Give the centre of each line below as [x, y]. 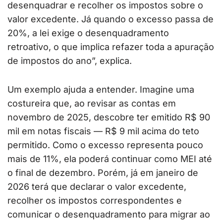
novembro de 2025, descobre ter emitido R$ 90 [109, 117]
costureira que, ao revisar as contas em [92, 103]
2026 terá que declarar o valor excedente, [97, 186]
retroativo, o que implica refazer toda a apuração [111, 47]
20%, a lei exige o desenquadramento [88, 33]
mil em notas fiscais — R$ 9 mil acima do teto [103, 131]
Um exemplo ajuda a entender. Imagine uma [101, 89]
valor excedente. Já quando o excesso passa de [111, 19]
